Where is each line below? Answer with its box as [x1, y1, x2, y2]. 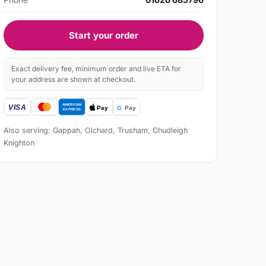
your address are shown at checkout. [11, 75, 136, 84]
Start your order [69, 30, 139, 42]
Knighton [4, 138, 35, 148]
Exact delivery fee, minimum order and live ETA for [11, 64, 182, 74]
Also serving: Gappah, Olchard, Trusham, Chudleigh [4, 126, 188, 135]
